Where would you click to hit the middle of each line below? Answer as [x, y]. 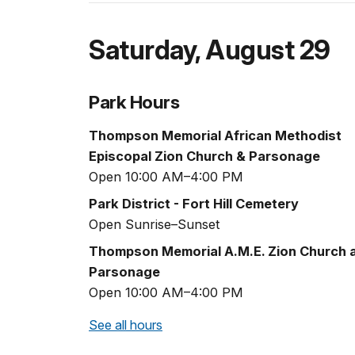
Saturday [142, 50]
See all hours [126, 325]
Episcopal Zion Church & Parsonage [204, 157]
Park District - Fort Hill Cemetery [194, 204]
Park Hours [134, 101]
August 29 [268, 50]
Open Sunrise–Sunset [155, 225]
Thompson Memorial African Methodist [215, 136]
